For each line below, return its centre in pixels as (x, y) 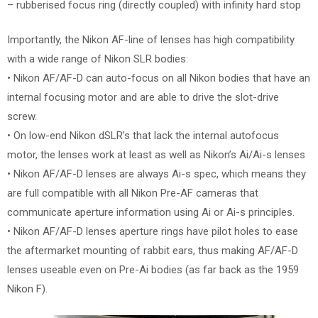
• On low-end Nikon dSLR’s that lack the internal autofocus (143, 136)
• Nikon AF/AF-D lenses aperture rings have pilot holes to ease (153, 231)
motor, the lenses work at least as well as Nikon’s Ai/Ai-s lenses (156, 155)
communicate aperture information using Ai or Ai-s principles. (151, 212)
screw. (22, 116)
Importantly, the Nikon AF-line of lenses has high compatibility (151, 40)
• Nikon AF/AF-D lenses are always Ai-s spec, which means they (157, 174)
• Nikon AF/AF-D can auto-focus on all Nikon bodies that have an (159, 78)
